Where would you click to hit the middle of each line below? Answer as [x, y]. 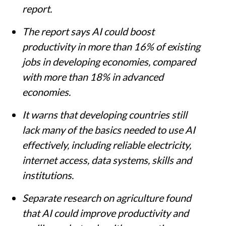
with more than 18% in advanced [93, 76]
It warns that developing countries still [105, 114]
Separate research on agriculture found [107, 197]
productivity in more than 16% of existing [111, 46]
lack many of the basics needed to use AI [109, 129]
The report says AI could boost [88, 31]
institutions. [48, 175]
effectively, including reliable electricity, [107, 145]
